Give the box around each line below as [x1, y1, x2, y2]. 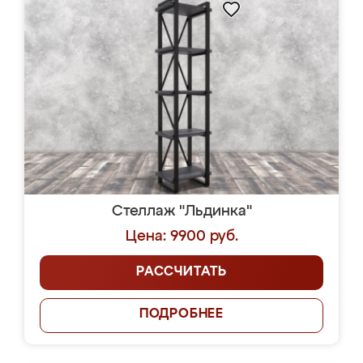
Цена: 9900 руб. [125, 229, 238, 244]
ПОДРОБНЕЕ [139, 308, 224, 321]
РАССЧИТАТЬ [136, 266, 227, 279]
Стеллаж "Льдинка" [111, 204, 252, 219]
